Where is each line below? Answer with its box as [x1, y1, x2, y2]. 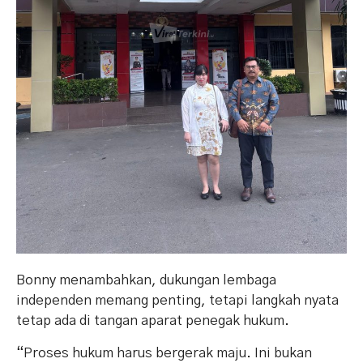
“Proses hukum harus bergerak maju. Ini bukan [16, 345, 312, 360]
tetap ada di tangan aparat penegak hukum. [16, 313, 289, 327]
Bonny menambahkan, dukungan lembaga [16, 272, 276, 287]
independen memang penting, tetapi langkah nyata [16, 293, 339, 307]
